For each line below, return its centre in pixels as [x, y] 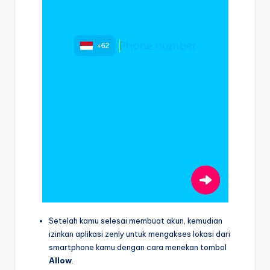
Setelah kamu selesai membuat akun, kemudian [136, 220]
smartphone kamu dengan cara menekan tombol [138, 247]
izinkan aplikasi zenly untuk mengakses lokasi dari [140, 234]
